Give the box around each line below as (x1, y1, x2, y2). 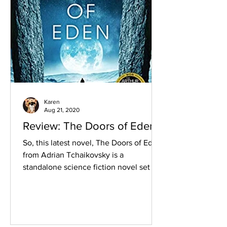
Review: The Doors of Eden (23, 120, 156, 132)
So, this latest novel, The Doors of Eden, (23, 138, 164, 147)
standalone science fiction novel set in (23, 162, 159, 171)
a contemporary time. (23, 174, 98, 183)
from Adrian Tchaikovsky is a (23, 150, 124, 159)
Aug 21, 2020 (44, 106, 80, 114)
